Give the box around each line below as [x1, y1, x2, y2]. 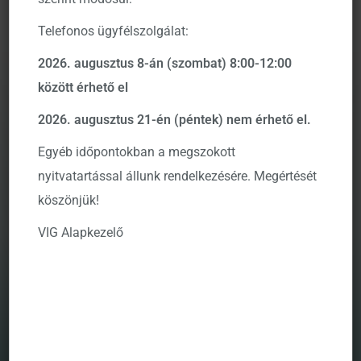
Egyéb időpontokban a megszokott [38, 144, 236, 160]
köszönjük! [38, 193, 100, 209]
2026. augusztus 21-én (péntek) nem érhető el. [38, 112, 312, 128]
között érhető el [38, 80, 129, 96]
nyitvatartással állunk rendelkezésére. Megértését [38, 168, 317, 185]
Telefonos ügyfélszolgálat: [38, 23, 189, 39]
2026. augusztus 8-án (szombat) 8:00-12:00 [38, 56, 293, 72]
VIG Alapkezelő [38, 225, 124, 241]
